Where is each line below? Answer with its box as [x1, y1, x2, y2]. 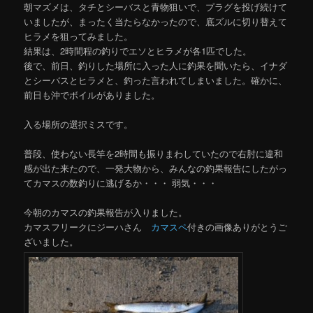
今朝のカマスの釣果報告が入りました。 [24, 205, 188, 219]
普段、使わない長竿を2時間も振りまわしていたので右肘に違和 [24, 146, 284, 160]
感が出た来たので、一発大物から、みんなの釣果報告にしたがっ [24, 161, 288, 175]
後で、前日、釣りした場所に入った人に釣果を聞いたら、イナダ [24, 58, 288, 72]
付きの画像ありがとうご [187, 219, 288, 233]
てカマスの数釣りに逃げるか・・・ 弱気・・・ [24, 175, 218, 189]
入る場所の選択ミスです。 [24, 117, 133, 131]
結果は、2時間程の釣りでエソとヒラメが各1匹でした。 [24, 43, 252, 57]
